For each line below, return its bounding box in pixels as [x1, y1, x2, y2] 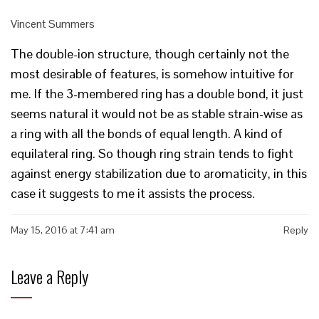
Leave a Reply [11, 263, 88, 290]
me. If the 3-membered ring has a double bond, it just [11, 85, 303, 103]
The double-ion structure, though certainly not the [11, 46, 289, 63]
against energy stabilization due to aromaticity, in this [11, 165, 307, 182]
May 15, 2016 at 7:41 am [11, 224, 115, 237]
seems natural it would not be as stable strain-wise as [11, 105, 303, 122]
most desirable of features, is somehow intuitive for [11, 66, 294, 83]
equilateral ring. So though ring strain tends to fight [11, 145, 293, 162]
